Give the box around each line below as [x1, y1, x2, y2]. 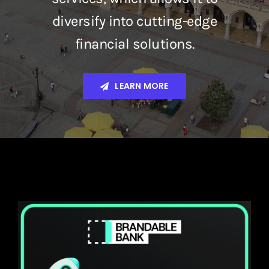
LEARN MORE [115, 80, 169, 92]
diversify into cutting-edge [52, 13, 217, 30]
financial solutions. [74, 35, 195, 53]
